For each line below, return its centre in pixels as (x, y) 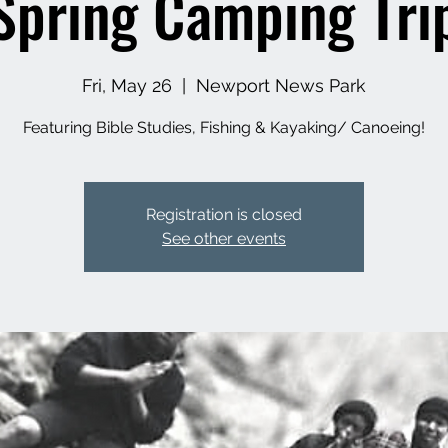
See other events (224, 238)
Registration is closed (224, 214)
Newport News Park (281, 85)
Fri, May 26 (127, 85)
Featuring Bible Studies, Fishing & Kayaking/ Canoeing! (224, 127)
